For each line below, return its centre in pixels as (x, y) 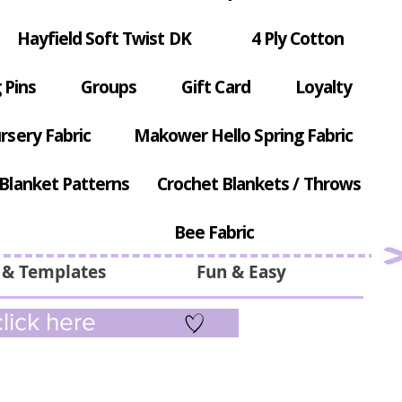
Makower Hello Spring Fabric (243, 136)
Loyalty (323, 87)
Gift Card (216, 87)
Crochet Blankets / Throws (258, 184)
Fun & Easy (241, 272)
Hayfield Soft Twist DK (104, 39)
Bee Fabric (214, 233)
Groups (109, 87)
